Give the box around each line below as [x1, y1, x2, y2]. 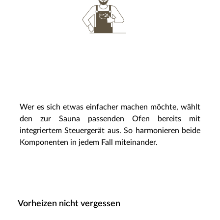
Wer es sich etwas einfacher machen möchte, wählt [20, 103, 200, 111]
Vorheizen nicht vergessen [18, 199, 120, 208]
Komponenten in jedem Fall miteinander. [20, 138, 158, 146]
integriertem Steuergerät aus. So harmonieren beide [20, 126, 200, 135]
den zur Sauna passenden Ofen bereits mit [20, 114, 200, 123]
